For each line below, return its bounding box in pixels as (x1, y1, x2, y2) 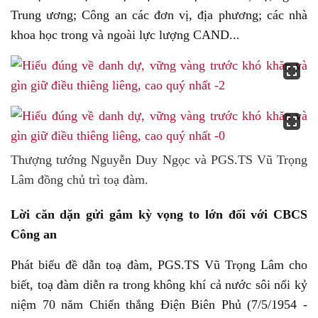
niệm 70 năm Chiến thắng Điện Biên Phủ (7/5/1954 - (11, 297, 307, 312)
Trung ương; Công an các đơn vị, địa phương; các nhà (11, 8, 307, 22)
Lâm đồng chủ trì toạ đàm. (11, 172, 148, 187)
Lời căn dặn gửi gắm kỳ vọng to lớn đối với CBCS (11, 207, 307, 221)
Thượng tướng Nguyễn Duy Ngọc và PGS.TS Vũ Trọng (11, 153, 307, 167)
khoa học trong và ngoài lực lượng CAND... (11, 28, 240, 42)
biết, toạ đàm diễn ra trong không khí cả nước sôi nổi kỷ (11, 278, 307, 292)
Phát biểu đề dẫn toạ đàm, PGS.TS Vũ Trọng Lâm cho (11, 258, 307, 272)
